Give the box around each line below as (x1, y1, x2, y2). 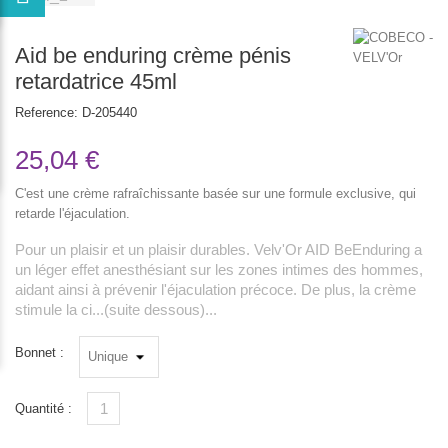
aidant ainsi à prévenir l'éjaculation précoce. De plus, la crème (15, 281, 416, 298)
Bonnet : (15, 345, 64, 360)
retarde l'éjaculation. (15, 206, 130, 221)
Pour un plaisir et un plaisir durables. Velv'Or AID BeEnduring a (15, 241, 422, 258)
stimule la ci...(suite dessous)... (15, 301, 217, 318)
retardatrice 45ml (15, 69, 177, 94)
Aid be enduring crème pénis (15, 43, 291, 68)
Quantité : (15, 401, 72, 416)
